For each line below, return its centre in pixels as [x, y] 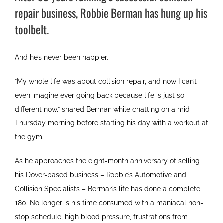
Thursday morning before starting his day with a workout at [111, 123]
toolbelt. [32, 30]
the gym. [29, 137]
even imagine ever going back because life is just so [100, 95]
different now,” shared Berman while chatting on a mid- [104, 109]
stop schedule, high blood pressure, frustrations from [101, 217]
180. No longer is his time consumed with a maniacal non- [109, 203]
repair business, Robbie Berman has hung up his [111, 13]
